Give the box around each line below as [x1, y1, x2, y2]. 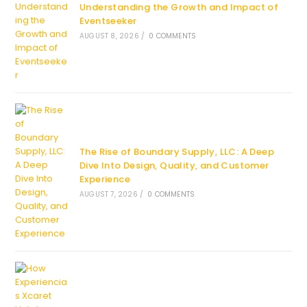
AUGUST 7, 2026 [79, 188, 138, 199]
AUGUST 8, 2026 [79, 30, 139, 41]
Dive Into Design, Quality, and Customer [79, 158, 269, 172]
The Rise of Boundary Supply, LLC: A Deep [79, 145, 274, 158]
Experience [79, 172, 130, 186]
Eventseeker [79, 14, 137, 27]
